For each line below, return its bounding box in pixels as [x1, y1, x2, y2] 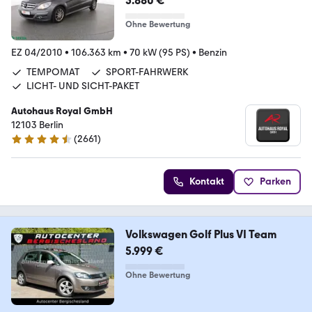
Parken [260, 175, 291, 187]
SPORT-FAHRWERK [106, 65, 188, 78]
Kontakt [189, 175, 224, 187]
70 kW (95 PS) [130, 46, 190, 58]
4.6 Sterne [10, 139, 55, 151]
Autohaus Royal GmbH [11, 104, 113, 117]
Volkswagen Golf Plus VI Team [125, 227, 276, 241]
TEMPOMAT [26, 65, 79, 78]
